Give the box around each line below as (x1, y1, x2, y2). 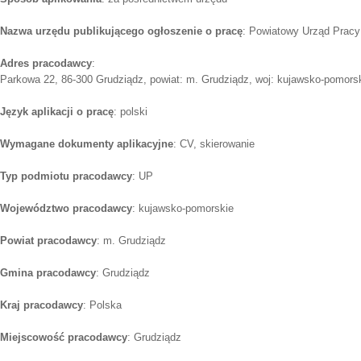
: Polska (83, 298, 122, 311)
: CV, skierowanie (173, 137, 255, 150)
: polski (114, 105, 147, 118)
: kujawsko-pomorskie (132, 201, 234, 214)
